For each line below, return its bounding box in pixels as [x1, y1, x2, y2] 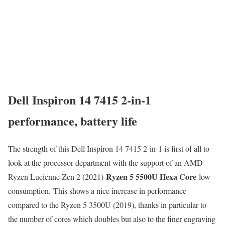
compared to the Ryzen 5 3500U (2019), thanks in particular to [8, 199, 206, 210]
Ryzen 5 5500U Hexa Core [106, 171, 196, 183]
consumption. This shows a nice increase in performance [8, 185, 186, 196]
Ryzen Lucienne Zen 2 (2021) [8, 171, 106, 182]
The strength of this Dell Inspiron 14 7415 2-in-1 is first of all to [8, 143, 209, 154]
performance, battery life [8, 112, 137, 130]
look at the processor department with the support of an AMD [8, 157, 203, 168]
